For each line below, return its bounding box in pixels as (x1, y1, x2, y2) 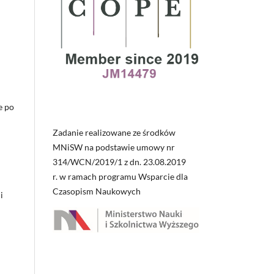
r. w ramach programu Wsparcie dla (53, 171, 188, 182)
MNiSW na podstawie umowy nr (53, 142, 175, 153)
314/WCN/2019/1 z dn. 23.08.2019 (53, 157, 186, 168)
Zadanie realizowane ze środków (53, 127, 176, 138)
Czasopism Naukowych (53, 186, 141, 197)
